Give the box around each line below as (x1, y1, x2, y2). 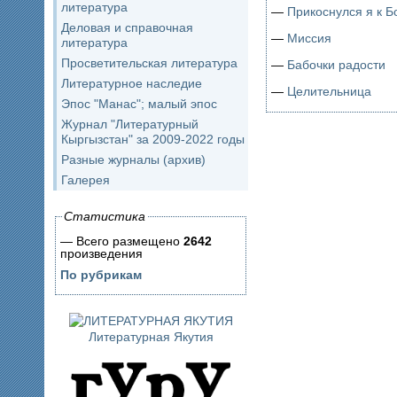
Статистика (64, 209, 145, 223)
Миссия (287, 30, 331, 45)
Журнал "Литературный (61, 117, 198, 131)
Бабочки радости (287, 57, 385, 72)
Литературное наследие (61, 76, 202, 90)
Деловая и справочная (61, 20, 193, 35)
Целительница (287, 83, 371, 98)
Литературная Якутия (88, 330, 214, 344)
